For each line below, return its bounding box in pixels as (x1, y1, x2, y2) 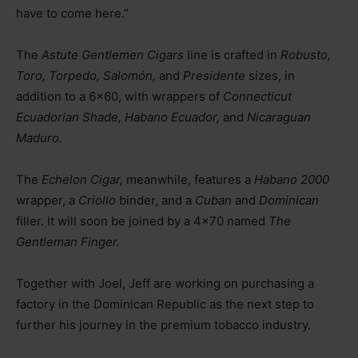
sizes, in (245, 67, 295, 83)
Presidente (183, 67, 245, 83)
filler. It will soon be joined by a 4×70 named (16, 213, 268, 229)
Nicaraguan (247, 109, 311, 125)
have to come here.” (16, 5, 129, 21)
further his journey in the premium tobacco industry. (16, 316, 311, 332)
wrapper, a (16, 192, 78, 208)
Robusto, (280, 46, 331, 62)
